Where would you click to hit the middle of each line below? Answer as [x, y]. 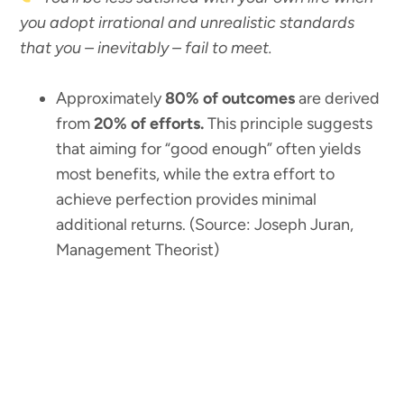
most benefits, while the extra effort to [196, 174]
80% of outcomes [230, 98]
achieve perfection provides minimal [187, 199]
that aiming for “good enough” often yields [209, 149]
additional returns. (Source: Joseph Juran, [205, 225]
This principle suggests [289, 124]
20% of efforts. [149, 124]
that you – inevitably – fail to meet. [147, 48]
